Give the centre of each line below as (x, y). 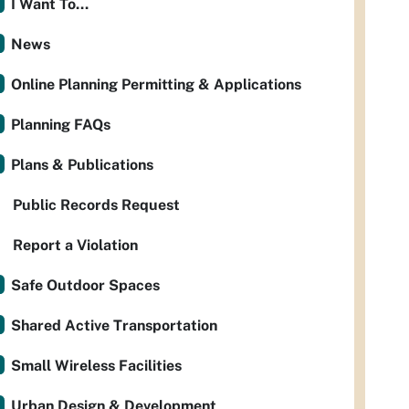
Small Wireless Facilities (96, 366)
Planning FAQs (61, 125)
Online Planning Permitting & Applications (156, 84)
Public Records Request (96, 205)
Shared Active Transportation (114, 325)
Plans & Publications (82, 165)
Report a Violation (75, 245)
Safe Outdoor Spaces (85, 285)
